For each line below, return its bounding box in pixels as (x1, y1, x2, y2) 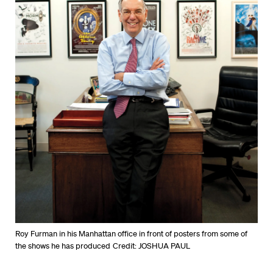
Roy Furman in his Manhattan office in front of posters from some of (15, 229, 247, 239)
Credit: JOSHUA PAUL (113, 241, 191, 252)
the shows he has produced (15, 241, 110, 252)
